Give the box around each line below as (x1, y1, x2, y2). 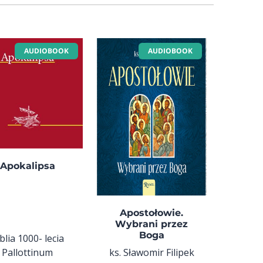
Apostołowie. (120, 207, 184, 219)
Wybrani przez (115, 218, 188, 230)
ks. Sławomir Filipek (109, 246, 194, 259)
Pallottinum (2, 246, 53, 259)
